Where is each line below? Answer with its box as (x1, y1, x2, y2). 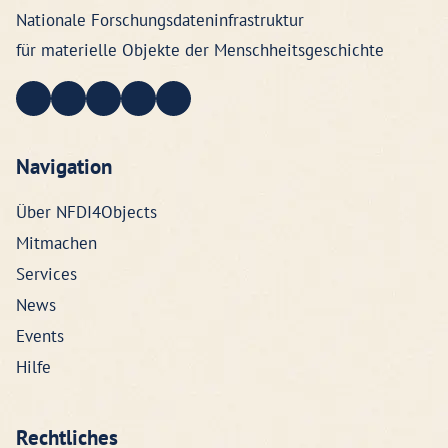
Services (16, 263, 77, 285)
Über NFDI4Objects (16, 201, 157, 223)
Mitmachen (16, 232, 97, 254)
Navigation (16, 153, 112, 180)
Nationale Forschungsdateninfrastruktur (16, 9, 304, 31)
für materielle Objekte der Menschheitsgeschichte (16, 39, 384, 61)
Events (16, 325, 64, 347)
